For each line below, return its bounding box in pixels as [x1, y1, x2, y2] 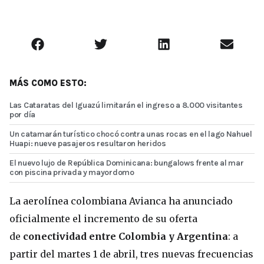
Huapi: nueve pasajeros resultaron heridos [9, 138, 166, 149]
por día [9, 110, 35, 120]
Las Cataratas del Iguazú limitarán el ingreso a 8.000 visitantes [9, 100, 243, 111]
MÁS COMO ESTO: [9, 78, 87, 89]
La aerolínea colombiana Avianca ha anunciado [9, 195, 233, 207]
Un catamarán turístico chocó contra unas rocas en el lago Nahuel [9, 129, 252, 140]
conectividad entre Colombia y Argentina [23, 230, 228, 243]
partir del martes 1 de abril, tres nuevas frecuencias [9, 248, 253, 260]
